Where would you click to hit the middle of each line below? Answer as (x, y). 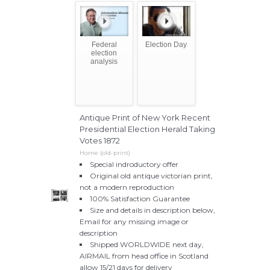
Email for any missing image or (134, 221)
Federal (104, 44)
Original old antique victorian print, (151, 175)
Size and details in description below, (152, 210)
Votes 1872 (100, 140)
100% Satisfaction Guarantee (140, 198)
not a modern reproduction (127, 187)
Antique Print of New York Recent (145, 117)
